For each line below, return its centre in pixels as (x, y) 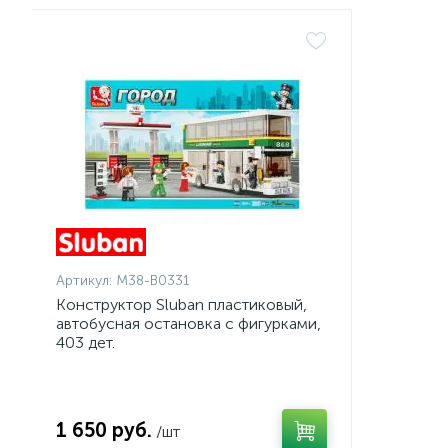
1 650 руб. (104, 430)
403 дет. (85, 342)
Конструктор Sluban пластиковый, (181, 304)
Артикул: (84, 280)
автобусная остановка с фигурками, (188, 323)
